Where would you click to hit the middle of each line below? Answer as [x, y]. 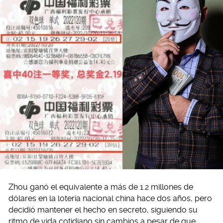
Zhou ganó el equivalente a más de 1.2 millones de [101, 187]
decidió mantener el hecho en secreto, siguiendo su [103, 210]
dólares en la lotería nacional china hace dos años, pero [110, 199]
